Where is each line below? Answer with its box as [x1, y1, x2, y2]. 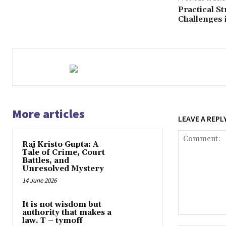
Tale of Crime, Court [22, 148, 105, 158]
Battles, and [22, 156, 69, 166]
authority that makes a [22, 208, 111, 218]
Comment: [177, 215, 211, 224]
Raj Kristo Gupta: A [22, 140, 98, 150]
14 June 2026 [22, 176, 56, 185]
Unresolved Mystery [22, 164, 104, 174]
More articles [12, 106, 85, 122]
